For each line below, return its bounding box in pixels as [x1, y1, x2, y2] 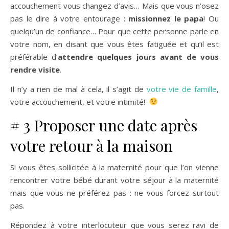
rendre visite [10, 64, 60, 75]
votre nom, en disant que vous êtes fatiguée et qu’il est [10, 38, 219, 49]
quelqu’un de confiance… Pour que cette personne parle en [10, 26, 219, 36]
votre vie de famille [146, 83, 217, 94]
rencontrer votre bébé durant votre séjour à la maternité [10, 174, 219, 185]
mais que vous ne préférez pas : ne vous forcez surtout [10, 187, 219, 198]
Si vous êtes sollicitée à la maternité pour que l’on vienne [10, 162, 219, 172]
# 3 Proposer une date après [10, 114, 197, 135]
